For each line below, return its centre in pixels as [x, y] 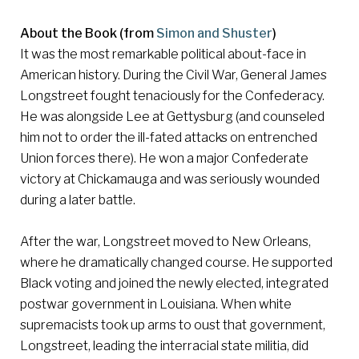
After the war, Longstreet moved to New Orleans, [165, 241]
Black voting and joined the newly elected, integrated [174, 283]
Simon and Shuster [214, 33]
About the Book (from [88, 33]
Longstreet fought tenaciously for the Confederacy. [172, 95]
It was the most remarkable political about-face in [163, 54]
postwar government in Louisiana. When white [156, 304]
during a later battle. [78, 200]
